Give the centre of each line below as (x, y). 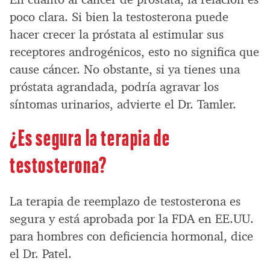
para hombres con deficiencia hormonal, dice (131, 237)
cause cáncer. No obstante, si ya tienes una (125, 70)
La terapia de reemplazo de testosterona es (125, 202)
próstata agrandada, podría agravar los (114, 87)
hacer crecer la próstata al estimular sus (117, 35)
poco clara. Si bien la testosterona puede (119, 17)
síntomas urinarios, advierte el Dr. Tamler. (123, 105)
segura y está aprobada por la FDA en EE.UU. (132, 219)
